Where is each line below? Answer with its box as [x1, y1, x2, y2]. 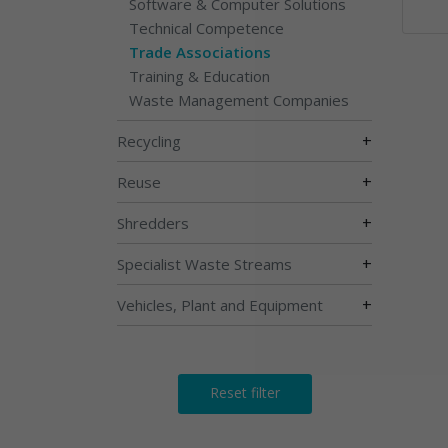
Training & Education [129, 65, 270, 86]
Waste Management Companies [129, 89, 349, 110]
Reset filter [209, 382, 280, 402]
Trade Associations [129, 41, 271, 62]
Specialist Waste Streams [117, 253, 292, 274]
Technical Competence [129, 17, 284, 38]
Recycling [117, 130, 181, 151]
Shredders [117, 212, 189, 233]
